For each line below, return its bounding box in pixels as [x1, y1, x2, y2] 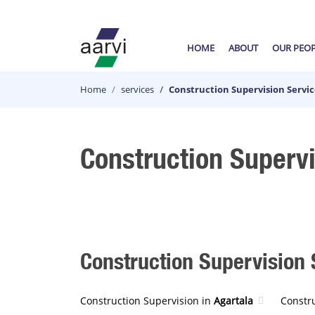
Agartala [214, 294, 253, 307]
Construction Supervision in [80, 294, 214, 307]
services [121, 83, 154, 96]
